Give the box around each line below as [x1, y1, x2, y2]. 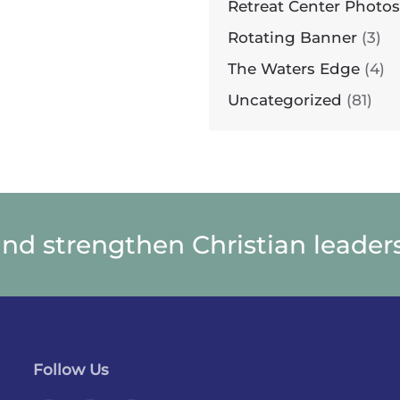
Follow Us [33, 361, 110, 379]
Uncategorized [228, 91, 342, 110]
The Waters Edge [228, 60, 360, 79]
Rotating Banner [228, 29, 357, 47]
